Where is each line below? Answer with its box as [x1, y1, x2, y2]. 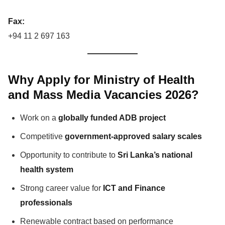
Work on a [20, 113, 58, 122]
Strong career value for [20, 183, 103, 192]
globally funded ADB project [58, 113, 166, 122]
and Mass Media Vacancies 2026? [8, 87, 199, 101]
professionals [20, 198, 72, 207]
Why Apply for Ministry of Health [8, 72, 195, 86]
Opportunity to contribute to [20, 150, 118, 159]
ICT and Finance [103, 183, 165, 192]
